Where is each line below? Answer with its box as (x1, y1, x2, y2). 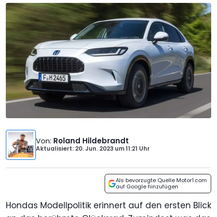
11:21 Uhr (125, 144, 150, 153)
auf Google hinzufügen (116, 183, 178, 191)
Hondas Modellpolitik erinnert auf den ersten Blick (6, 200, 211, 212)
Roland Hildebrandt (53, 136, 129, 146)
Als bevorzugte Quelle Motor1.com (116, 176, 207, 185)
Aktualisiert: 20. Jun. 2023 (36, 144, 114, 153)
